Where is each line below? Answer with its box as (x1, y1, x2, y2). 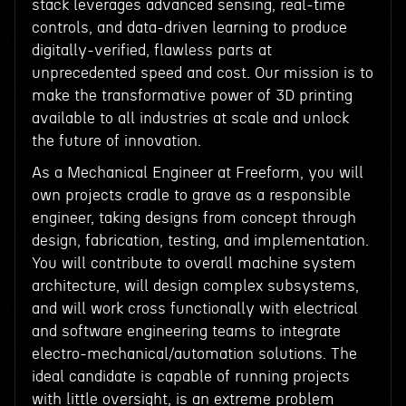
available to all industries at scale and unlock (31, 111, 349, 126)
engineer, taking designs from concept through (31, 210, 356, 226)
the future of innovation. (31, 133, 206, 149)
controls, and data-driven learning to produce (31, 20, 347, 35)
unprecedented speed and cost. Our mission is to (31, 65, 373, 81)
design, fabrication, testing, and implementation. (31, 233, 369, 248)
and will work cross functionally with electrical (31, 301, 358, 316)
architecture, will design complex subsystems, (31, 278, 359, 294)
